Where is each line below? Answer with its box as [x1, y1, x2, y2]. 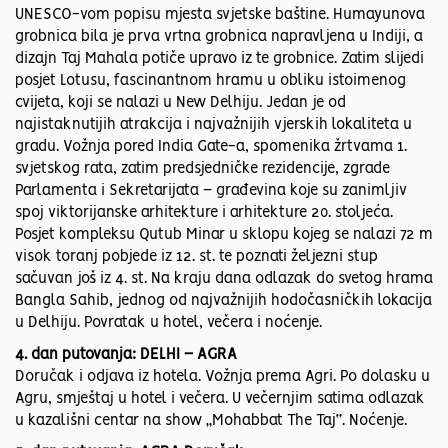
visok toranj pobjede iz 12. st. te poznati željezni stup [15, 250, 378, 265]
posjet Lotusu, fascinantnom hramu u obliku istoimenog [15, 74, 406, 89]
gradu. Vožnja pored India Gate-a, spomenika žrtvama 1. [15, 140, 407, 155]
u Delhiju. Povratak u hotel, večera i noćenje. [15, 316, 322, 331]
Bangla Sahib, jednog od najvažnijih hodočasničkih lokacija [15, 294, 432, 309]
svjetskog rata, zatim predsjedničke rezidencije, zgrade [15, 162, 390, 177]
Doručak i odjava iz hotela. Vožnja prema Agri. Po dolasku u [15, 370, 430, 385]
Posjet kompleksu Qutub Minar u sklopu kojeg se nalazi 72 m [15, 228, 433, 243]
